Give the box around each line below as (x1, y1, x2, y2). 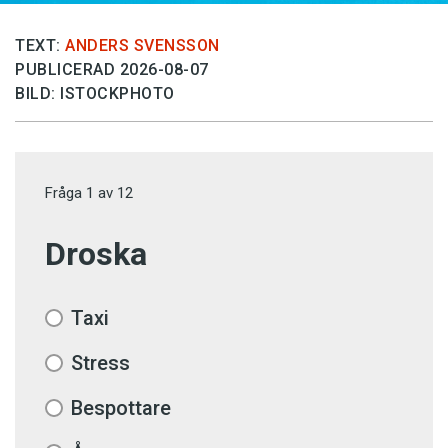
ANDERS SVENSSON (65, 36, 220, 56)
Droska (45, 235, 147, 274)
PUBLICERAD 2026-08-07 (15, 60, 209, 80)
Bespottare (71, 396, 171, 421)
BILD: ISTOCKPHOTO (15, 84, 175, 104)
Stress (71, 351, 130, 376)
